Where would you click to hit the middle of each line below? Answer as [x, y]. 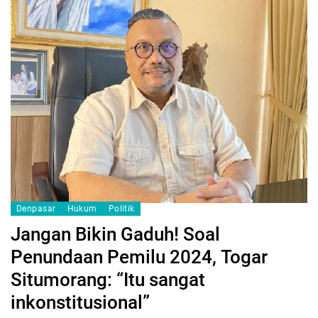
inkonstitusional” [80, 303]
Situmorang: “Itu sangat [108, 280]
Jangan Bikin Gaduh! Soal [115, 235]
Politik [121, 209]
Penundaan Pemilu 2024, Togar [139, 257]
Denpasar [36, 209]
